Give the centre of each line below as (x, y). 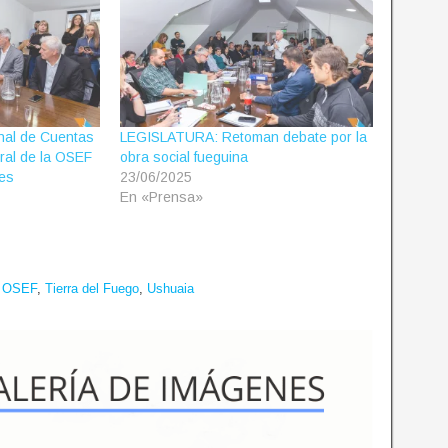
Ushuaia (170, 289)
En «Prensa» (161, 197)
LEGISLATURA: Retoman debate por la (243, 137)
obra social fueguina (183, 157)
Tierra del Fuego (92, 289)
